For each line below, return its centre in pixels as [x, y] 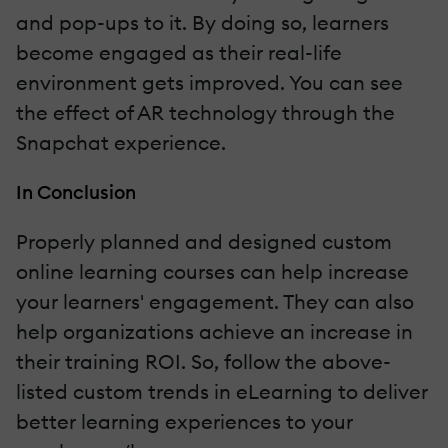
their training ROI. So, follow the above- [203, 361]
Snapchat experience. [121, 142]
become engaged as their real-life [179, 52]
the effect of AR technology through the [205, 112]
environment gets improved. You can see [209, 82]
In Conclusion [76, 191]
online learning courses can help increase [212, 271]
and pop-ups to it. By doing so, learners [202, 22]
